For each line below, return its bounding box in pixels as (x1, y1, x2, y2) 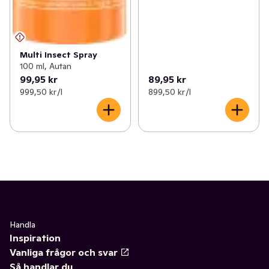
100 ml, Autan (20, 61, 71, 72)
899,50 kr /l (148, 86, 191, 98)
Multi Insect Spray (20, 49, 97, 61)
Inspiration (10, 232, 61, 244)
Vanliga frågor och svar (10, 246, 118, 259)
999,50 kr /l (20, 86, 62, 98)
